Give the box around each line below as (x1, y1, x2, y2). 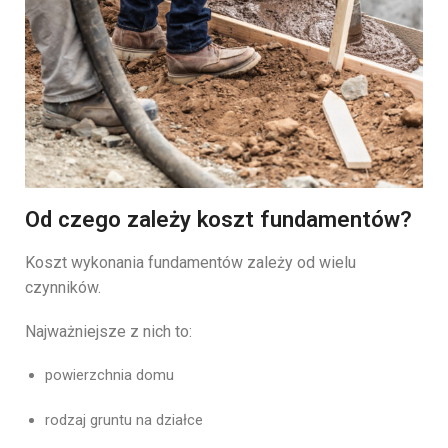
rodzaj (45, 410, 90, 429)
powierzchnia (45, 366, 136, 385)
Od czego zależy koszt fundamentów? (25, 206, 412, 233)
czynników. (25, 278, 101, 298)
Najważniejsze (25, 321, 130, 341)
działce (156, 410, 203, 429)
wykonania (71, 253, 148, 273)
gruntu (90, 410, 136, 429)
